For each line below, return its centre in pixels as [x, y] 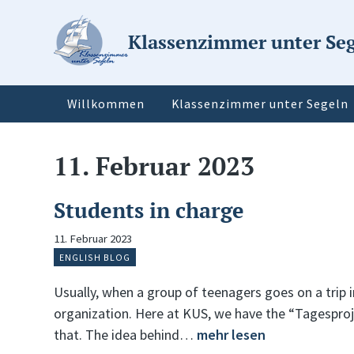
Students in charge [149, 210]
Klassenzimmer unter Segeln [260, 104]
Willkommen [106, 104]
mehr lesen [231, 335]
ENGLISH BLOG [95, 257]
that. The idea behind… [125, 335]
